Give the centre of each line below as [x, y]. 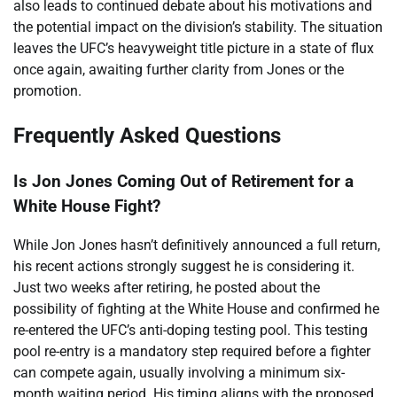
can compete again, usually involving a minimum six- [179, 373]
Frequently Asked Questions [147, 135]
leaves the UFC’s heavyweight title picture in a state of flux [194, 48]
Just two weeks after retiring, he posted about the [167, 288]
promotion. [47, 90]
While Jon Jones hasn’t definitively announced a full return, [197, 245]
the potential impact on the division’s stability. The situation [198, 27]
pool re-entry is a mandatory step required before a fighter [192, 352]
